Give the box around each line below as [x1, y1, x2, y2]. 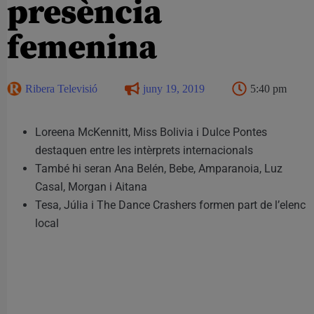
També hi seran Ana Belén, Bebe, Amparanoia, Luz [35, 161, 282, 175]
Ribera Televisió [25, 82, 97, 95]
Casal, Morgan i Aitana [35, 179, 147, 193]
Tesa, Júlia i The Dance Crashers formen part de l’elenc [35, 198, 306, 212]
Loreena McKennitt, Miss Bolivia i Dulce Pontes [35, 125, 267, 139]
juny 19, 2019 [143, 82, 205, 95]
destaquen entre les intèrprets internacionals [35, 143, 253, 157]
